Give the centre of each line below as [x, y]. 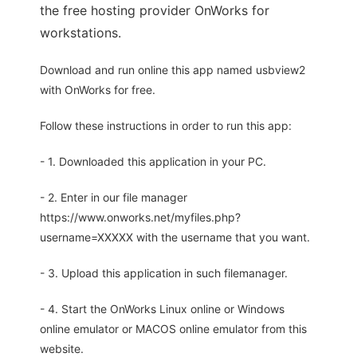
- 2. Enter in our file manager [114, 198]
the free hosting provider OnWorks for [155, 11]
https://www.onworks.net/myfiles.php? [140, 218]
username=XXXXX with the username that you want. [175, 237]
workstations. [80, 33]
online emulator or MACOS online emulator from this [173, 329]
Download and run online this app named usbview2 [173, 70]
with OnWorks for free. [98, 90]
